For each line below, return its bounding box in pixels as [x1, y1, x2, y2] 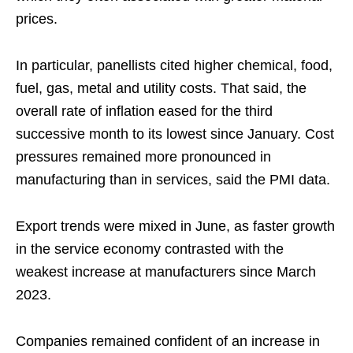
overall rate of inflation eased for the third [16, 103, 273, 120]
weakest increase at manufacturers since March [16, 264, 316, 281]
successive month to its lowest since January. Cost [16, 126, 334, 143]
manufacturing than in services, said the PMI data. [16, 172, 330, 188]
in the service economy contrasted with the [16, 241, 284, 258]
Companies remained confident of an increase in [16, 333, 320, 350]
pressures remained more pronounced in [16, 149, 271, 165]
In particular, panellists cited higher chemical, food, [16, 58, 333, 74]
